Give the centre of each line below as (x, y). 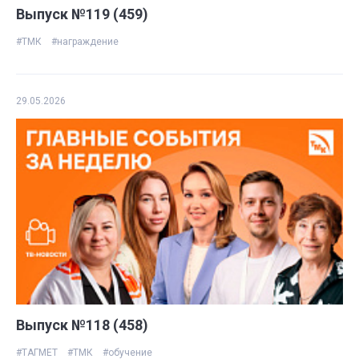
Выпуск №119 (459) (82, 14)
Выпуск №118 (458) (82, 325)
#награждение (85, 42)
